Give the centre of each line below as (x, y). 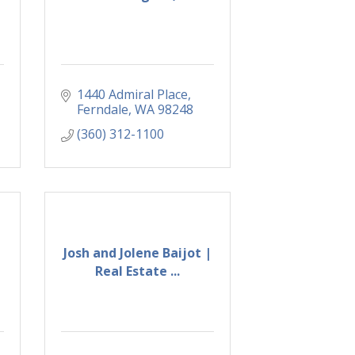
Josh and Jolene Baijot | (137, 252)
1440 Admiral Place (132, 95)
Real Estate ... (137, 271)
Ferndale (103, 110)
